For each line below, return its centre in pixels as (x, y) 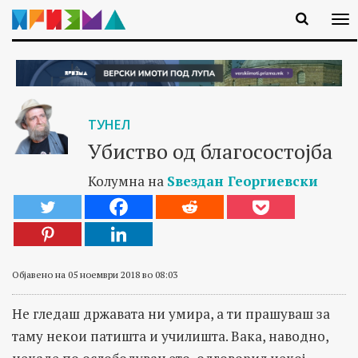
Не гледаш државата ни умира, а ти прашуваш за (171, 313)
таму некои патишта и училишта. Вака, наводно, (170, 336)
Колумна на (127, 181)
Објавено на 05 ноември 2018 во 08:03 (95, 274)
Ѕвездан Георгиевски (242, 181)
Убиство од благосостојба (210, 151)
